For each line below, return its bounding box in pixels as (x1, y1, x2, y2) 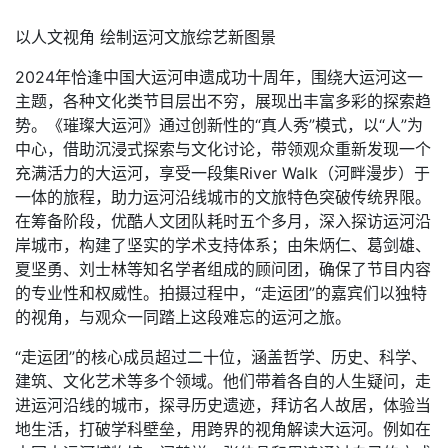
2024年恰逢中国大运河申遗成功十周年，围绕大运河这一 (15, 67, 423, 87)
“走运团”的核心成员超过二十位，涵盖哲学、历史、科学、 (15, 347, 427, 367)
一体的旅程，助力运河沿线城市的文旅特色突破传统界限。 (15, 187, 431, 207)
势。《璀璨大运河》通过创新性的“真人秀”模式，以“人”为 (15, 115, 423, 135)
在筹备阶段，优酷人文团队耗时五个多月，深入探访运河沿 (15, 211, 431, 231)
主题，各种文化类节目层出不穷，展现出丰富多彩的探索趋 (15, 91, 431, 111)
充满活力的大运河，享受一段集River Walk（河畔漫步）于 (15, 163, 430, 183)
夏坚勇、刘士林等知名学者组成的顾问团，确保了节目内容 (15, 259, 431, 279)
